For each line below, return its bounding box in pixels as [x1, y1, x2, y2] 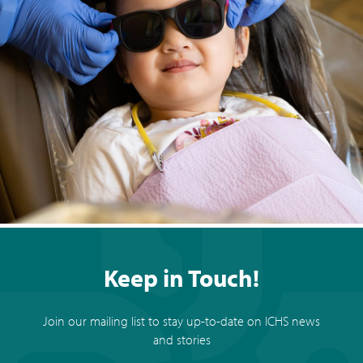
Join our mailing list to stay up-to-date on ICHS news [43, 313, 320, 330]
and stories [152, 331, 211, 348]
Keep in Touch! [104, 262, 259, 293]
